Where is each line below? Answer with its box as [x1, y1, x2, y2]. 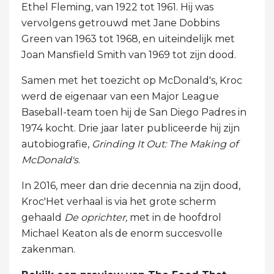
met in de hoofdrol [127, 211, 221, 223]
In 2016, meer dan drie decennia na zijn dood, [21, 179, 240, 191]
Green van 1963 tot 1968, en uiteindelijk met [21, 32, 235, 45]
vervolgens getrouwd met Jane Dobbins [21, 17, 220, 29]
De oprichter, [64, 211, 127, 223]
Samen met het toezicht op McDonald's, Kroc [21, 74, 242, 86]
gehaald [21, 211, 64, 223]
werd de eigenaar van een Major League [21, 90, 219, 102]
